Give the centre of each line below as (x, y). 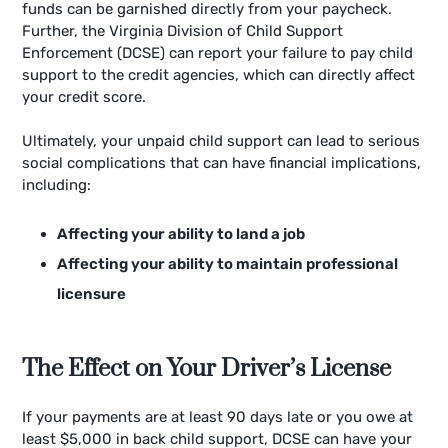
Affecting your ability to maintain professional (228, 263)
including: (57, 185)
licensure (92, 293)
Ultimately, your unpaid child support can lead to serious (221, 141)
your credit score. (84, 96)
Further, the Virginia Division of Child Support (183, 30)
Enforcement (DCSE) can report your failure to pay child (218, 52)
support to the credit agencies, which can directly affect (219, 74)
